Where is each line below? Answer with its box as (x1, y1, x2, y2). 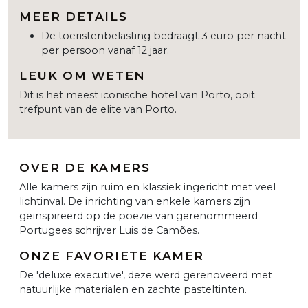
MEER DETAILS (19, 8, 128, 23)
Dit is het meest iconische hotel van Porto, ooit (19, 88, 255, 101)
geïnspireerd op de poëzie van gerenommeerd (19, 209, 258, 222)
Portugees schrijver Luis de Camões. (19, 223, 199, 236)
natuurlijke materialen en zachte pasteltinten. (19, 283, 247, 296)
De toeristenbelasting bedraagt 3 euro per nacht (41, 29, 286, 42)
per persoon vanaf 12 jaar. (41, 43, 169, 56)
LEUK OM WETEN (19, 67, 146, 82)
